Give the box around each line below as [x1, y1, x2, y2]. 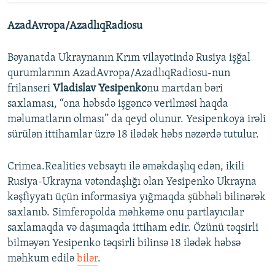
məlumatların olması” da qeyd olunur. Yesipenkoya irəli [7, 114, 266, 125]
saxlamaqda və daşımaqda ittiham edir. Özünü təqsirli [7, 222, 258, 234]
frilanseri [7, 83, 53, 95]
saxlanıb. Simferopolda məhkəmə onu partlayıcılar [7, 207, 244, 219]
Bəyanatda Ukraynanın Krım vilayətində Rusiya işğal [7, 52, 250, 64]
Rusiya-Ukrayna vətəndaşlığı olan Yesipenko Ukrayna [7, 176, 257, 188]
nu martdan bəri [147, 83, 223, 95]
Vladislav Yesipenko [53, 83, 147, 95]
